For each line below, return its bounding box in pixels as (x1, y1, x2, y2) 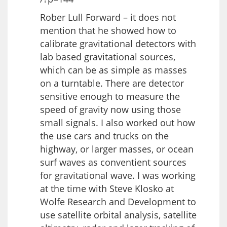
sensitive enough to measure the (40, 90, 180, 102)
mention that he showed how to (40, 24, 176, 36)
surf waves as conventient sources (40, 156, 186, 168)
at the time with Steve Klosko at (40, 182, 174, 195)
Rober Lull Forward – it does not (40, 11, 176, 23)
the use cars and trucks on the (40, 129, 169, 142)
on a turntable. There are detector (40, 77, 184, 89)
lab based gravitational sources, (40, 50, 175, 63)
